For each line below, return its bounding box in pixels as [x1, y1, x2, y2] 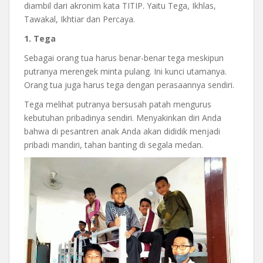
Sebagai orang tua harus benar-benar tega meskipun [24, 52, 224, 63]
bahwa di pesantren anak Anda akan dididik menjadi [24, 125, 220, 137]
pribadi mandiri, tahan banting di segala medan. [24, 139, 203, 150]
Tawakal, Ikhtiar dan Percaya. [24, 13, 135, 25]
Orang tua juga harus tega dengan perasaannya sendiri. [24, 79, 234, 90]
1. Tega [24, 32, 56, 44]
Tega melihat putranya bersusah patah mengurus [24, 98, 211, 110]
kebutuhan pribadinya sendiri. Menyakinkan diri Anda [24, 112, 221, 123]
